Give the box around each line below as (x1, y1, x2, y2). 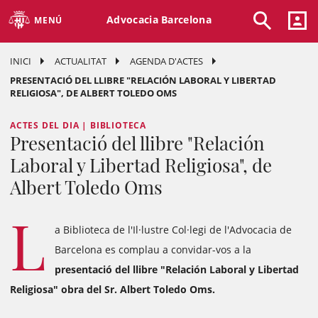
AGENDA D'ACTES (130, 55, 203, 68)
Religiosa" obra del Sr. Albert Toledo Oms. (10, 283, 215, 297)
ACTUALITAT (55, 55, 106, 68)
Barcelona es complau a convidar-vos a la (55, 243, 251, 257)
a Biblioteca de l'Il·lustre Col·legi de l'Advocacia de (55, 223, 292, 237)
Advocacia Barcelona (106, 12, 212, 26)
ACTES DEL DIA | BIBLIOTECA (10, 119, 147, 132)
